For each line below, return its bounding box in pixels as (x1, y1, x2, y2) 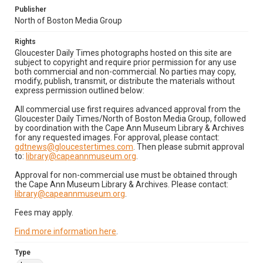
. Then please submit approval (133, 142, 244, 151)
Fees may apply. (15, 208, 73, 217)
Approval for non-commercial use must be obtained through (15, 170, 237, 180)
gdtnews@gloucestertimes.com (15, 142, 133, 151)
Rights (15, 38, 36, 46)
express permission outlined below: (15, 86, 144, 95)
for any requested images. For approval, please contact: (15, 133, 220, 142)
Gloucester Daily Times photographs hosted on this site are (15, 48, 232, 58)
